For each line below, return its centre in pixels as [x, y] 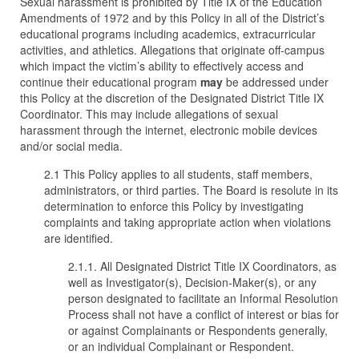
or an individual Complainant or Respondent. [183, 346]
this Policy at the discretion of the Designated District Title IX [172, 98]
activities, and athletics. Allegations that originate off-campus [172, 50]
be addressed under [276, 82]
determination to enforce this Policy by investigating [174, 206]
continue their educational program [110, 82]
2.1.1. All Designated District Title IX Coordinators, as [202, 266]
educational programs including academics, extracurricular [168, 34]
